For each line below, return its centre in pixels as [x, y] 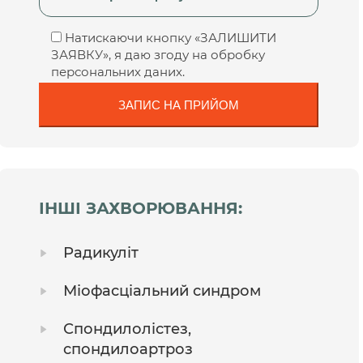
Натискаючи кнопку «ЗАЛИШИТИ [171, 37]
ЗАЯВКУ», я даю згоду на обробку [158, 54]
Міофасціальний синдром [162, 290]
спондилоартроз [128, 349]
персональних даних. [118, 71]
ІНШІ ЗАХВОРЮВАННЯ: [141, 208]
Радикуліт [101, 252]
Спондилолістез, [128, 329]
